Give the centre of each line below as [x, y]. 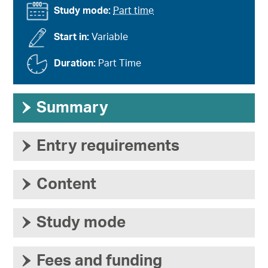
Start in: [73, 37]
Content [67, 185]
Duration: [76, 64]
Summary [73, 108]
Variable [110, 37]
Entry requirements [108, 146]
